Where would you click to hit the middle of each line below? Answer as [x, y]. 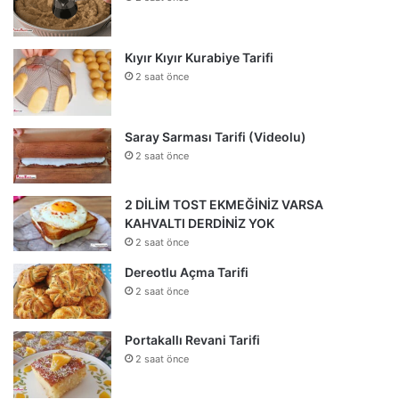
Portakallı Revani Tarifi [192, 339]
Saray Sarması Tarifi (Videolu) [216, 136]
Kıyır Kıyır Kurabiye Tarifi [199, 57]
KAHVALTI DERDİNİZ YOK [199, 223]
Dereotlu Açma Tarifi [187, 272]
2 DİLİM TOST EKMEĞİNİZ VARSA [224, 204]
